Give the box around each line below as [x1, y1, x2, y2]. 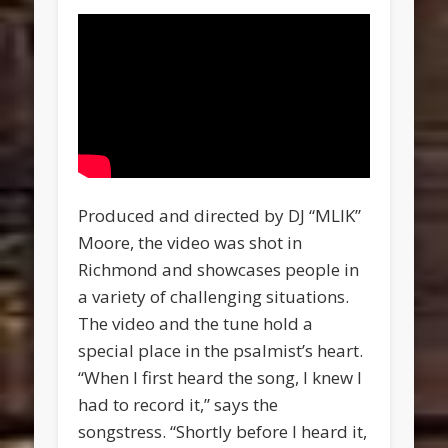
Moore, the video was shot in [78, 231, 303, 255]
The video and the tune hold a [78, 312, 314, 336]
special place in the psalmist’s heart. [78, 339, 364, 363]
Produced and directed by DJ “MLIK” [78, 204, 362, 228]
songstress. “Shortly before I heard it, [78, 420, 368, 444]
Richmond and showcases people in [78, 258, 360, 282]
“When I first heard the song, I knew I [78, 366, 363, 390]
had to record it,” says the [78, 393, 279, 417]
